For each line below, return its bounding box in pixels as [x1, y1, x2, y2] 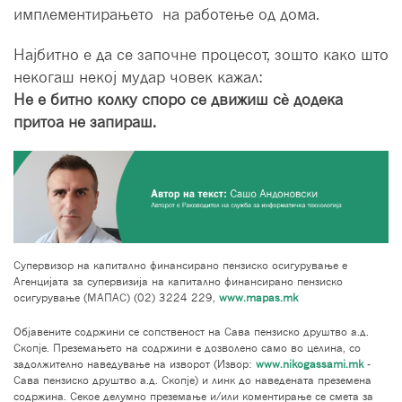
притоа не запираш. [13, 112, 156, 132]
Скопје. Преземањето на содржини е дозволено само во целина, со [13, 340, 361, 354]
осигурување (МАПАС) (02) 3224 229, [13, 290, 215, 304]
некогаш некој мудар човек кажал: [13, 67, 267, 87]
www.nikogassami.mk [256, 356, 363, 371]
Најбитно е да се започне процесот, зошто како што [13, 45, 389, 65]
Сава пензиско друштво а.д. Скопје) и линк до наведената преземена [13, 372, 371, 387]
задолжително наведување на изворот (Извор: [13, 356, 256, 371]
